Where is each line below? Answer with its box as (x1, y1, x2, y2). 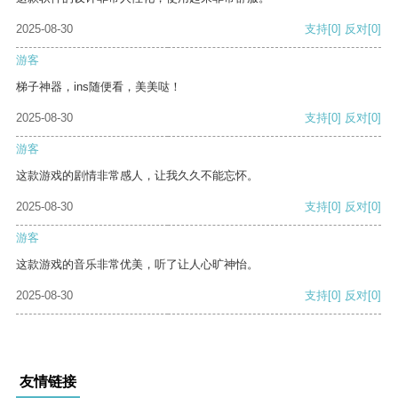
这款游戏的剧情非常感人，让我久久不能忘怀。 (16, 169, 259, 183)
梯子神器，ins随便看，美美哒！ (16, 80, 181, 94)
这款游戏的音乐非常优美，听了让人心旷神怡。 (16, 258, 259, 272)
